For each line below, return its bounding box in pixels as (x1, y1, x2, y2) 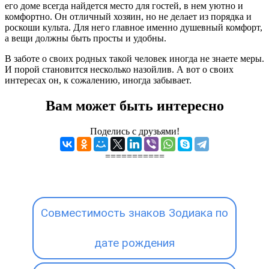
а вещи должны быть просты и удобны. (5, 32, 166, 43)
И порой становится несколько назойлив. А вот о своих (5, 64, 234, 74)
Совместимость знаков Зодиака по (41, 205, 228, 220)
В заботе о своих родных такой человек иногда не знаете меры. (5, 53, 264, 64)
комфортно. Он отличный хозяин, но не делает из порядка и (5, 11, 252, 22)
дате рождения (94, 235, 175, 250)
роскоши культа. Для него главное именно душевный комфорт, (5, 22, 262, 32)
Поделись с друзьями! (89, 125, 180, 136)
